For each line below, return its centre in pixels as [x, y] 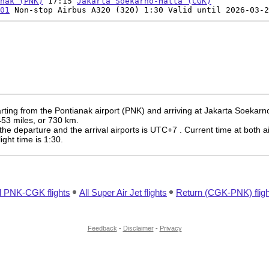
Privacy [171, 228]
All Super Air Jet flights [123, 192]
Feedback [102, 228]
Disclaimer [138, 228]
